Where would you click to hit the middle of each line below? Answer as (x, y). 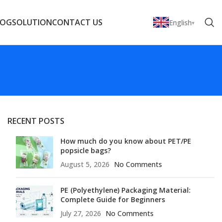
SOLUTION (32, 22)
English (180, 22)
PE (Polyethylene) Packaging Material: (126, 190)
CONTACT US (77, 22)
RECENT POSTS (36, 121)
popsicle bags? (86, 150)
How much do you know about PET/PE (126, 141)
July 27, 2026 (81, 213)
